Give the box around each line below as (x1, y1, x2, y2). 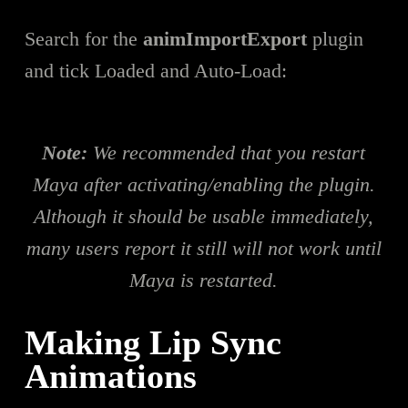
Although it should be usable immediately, (34, 204, 374, 228)
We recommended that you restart (87, 140, 366, 164)
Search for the (24, 26, 143, 50)
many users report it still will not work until (25, 236, 382, 260)
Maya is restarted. (129, 268, 279, 291)
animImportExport (142, 26, 307, 50)
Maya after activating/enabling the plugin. (32, 172, 375, 196)
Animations (24, 356, 197, 395)
